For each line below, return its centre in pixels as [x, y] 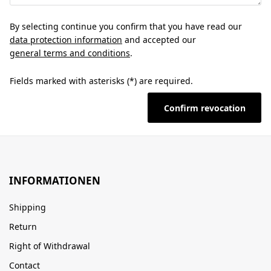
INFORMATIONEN [55, 181]
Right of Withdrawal [50, 246]
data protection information [66, 40]
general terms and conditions [70, 53]
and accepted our [160, 40]
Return [23, 227]
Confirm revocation [204, 108]
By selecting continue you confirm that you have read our [127, 26]
